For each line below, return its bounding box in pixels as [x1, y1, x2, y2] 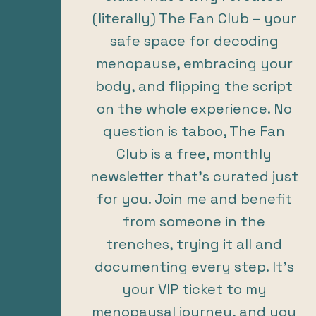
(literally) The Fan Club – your [92, 8, 296, 28]
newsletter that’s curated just [90, 166, 298, 186]
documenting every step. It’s [94, 257, 294, 276]
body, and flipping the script [95, 76, 293, 95]
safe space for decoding [109, 31, 279, 50]
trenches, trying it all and [106, 234, 283, 253]
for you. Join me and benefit [96, 189, 292, 208]
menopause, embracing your [95, 54, 293, 73]
